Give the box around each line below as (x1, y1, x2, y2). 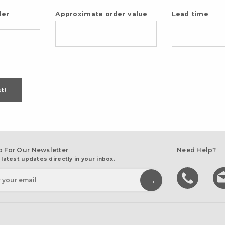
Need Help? (177, 146, 216, 154)
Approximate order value (55, 10, 148, 18)
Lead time (171, 10, 209, 18)
